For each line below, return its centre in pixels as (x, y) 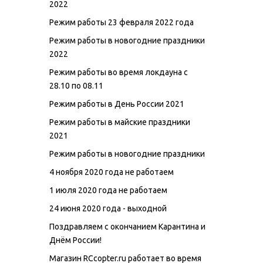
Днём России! (75, 240)
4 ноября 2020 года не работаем (112, 172)
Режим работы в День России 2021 (117, 104)
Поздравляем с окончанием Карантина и (127, 226)
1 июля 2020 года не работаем (108, 190)
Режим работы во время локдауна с (119, 72)
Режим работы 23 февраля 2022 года (122, 22)
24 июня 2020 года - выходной (108, 208)
